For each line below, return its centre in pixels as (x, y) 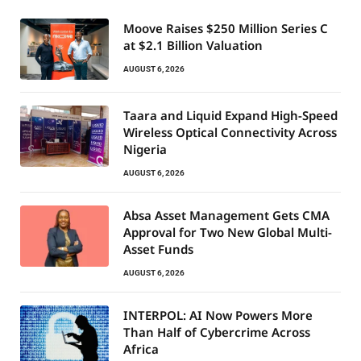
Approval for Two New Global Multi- (228, 232)
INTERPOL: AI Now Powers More (218, 315)
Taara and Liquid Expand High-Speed (230, 116)
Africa (141, 349)
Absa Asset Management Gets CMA (226, 216)
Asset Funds (158, 249)
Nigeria (145, 149)
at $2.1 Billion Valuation (193, 46)
